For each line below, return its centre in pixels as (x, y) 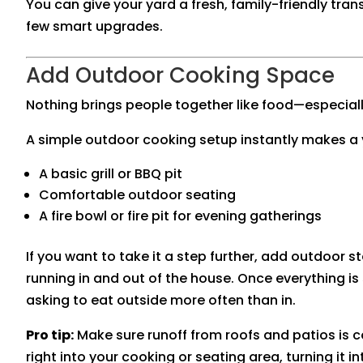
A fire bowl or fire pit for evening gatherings (180, 216)
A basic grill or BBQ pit (111, 174)
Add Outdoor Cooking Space (180, 76)
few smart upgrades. (94, 27)
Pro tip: (50, 335)
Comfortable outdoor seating (137, 195)
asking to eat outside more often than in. (161, 301)
